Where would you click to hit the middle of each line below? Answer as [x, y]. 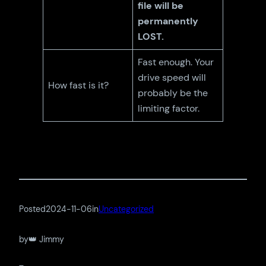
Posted [32, 209]
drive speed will [172, 77]
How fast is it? [79, 85]
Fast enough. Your [176, 62]
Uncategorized [126, 209]
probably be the [173, 93]
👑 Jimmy [46, 239]
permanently [168, 21]
